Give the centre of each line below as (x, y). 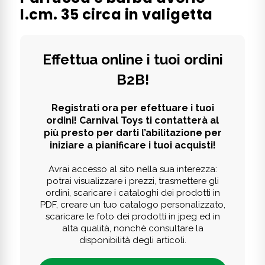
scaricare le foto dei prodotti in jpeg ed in (132, 217)
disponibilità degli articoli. (132, 240)
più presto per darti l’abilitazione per (132, 133)
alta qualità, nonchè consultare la (132, 229)
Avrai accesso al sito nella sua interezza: (132, 169)
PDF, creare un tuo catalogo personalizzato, (132, 205)
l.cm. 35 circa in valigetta (117, 15)
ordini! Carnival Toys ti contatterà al (132, 121)
